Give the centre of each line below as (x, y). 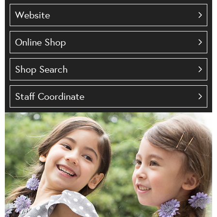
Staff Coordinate (50, 96)
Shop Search (41, 69)
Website (32, 15)
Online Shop (40, 42)
